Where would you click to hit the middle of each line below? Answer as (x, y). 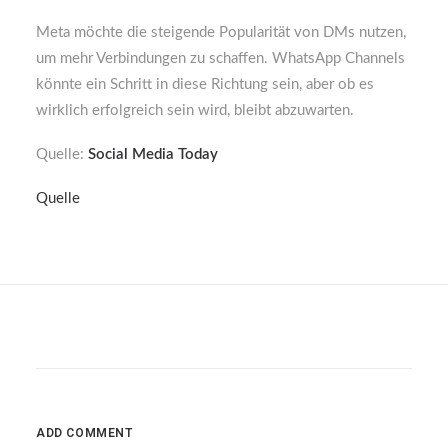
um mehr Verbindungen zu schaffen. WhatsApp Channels (220, 58)
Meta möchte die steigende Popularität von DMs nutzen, (221, 32)
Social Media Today (153, 154)
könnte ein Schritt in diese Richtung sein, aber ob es (205, 84)
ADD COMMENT (84, 433)
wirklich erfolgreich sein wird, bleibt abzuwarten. (195, 110)
